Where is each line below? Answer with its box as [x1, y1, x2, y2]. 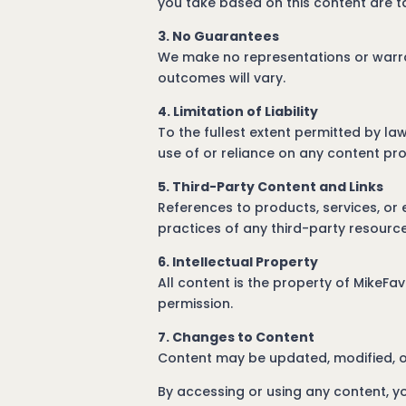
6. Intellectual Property [158, 253, 319, 271]
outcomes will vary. [158, 69, 286, 87]
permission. [158, 295, 234, 313]
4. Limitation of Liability [158, 102, 319, 121]
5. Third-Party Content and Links [158, 178, 384, 196]
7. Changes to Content [158, 328, 315, 346]
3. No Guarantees [158, 27, 280, 45]
